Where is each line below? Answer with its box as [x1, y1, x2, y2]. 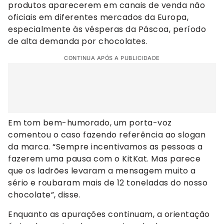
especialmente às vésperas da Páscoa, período [8, 23, 206, 35]
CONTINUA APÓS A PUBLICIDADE [64, 54, 160, 62]
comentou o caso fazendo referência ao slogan [8, 129, 205, 141]
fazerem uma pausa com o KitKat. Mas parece [8, 153, 200, 165]
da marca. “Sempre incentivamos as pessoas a [8, 141, 203, 153]
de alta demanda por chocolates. [8, 35, 147, 47]
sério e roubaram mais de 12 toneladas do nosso [8, 177, 207, 189]
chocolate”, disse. [8, 189, 80, 201]
